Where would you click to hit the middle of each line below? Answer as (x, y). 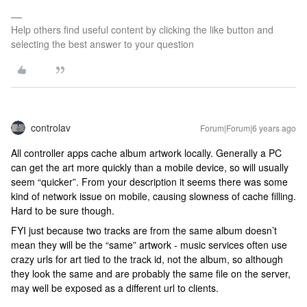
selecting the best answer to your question (102, 44)
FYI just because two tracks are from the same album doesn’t (144, 230)
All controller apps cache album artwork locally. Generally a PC (146, 152)
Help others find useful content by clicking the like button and (142, 29)
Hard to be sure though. (63, 210)
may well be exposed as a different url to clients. (115, 287)
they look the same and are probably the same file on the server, (151, 273)
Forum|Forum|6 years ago (248, 127)
